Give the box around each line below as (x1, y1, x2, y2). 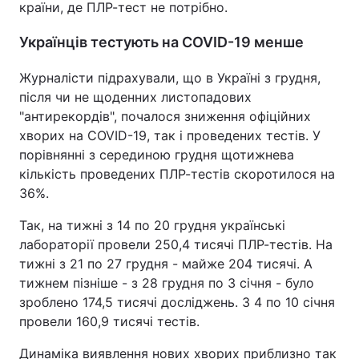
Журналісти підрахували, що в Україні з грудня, (19, 70, 321, 86)
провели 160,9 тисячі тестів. (19, 313, 200, 329)
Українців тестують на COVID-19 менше (19, 34, 304, 50)
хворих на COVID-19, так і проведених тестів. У (19, 127, 321, 143)
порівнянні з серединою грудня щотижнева (19, 147, 294, 163)
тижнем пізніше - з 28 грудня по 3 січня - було (19, 275, 314, 291)
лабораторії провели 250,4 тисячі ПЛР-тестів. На (19, 236, 333, 252)
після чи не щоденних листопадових (19, 89, 252, 105)
